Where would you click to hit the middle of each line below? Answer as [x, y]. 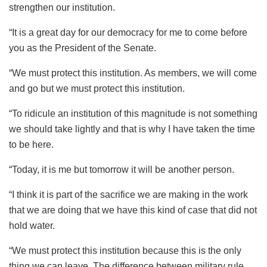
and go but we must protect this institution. [97, 89]
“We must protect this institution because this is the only [125, 251]
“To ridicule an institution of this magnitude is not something [133, 114]
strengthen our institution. [62, 8]
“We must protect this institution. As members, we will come [133, 73]
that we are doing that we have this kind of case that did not [133, 210]
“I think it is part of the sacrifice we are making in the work [128, 195]
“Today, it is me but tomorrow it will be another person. [122, 170]
